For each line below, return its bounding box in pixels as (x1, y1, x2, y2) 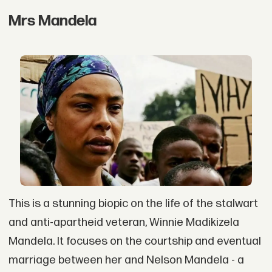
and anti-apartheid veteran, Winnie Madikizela (8, 215, 239, 229)
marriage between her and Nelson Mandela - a (8, 253, 244, 267)
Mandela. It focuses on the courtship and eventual (8, 234, 261, 248)
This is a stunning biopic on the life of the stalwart (8, 196, 258, 211)
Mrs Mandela (8, 12, 97, 30)
